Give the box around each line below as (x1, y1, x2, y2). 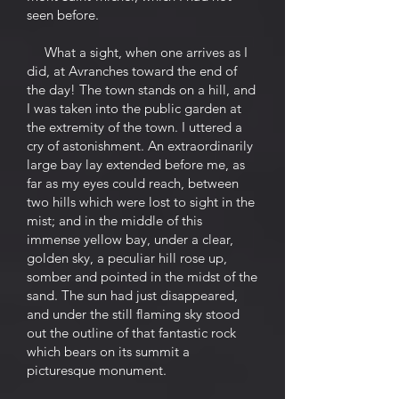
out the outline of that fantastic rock (27, 324, 236, 341)
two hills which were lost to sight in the (27, 193, 255, 210)
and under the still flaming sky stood (27, 305, 240, 322)
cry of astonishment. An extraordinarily (27, 137, 253, 154)
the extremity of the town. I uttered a (27, 118, 242, 135)
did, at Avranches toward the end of (27, 62, 237, 79)
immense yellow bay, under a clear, (27, 231, 233, 248)
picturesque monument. (27, 362, 167, 379)
